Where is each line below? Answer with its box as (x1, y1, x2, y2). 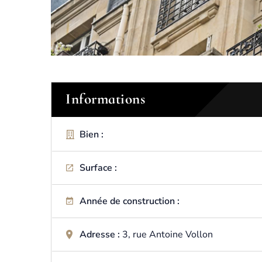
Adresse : (80, 228, 122, 241)
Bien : (80, 128, 104, 141)
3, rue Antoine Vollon (122, 228, 213, 241)
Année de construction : (80, 195, 180, 208)
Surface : (80, 161, 117, 174)
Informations (65, 90, 145, 108)
